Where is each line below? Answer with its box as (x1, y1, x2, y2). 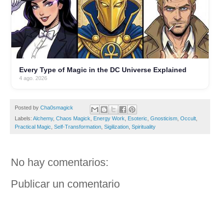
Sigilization (104, 123, 129, 130)
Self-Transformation (54, 123, 101, 130)
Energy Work (93, 115, 125, 121)
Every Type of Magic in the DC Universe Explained (19, 66, 187, 74)
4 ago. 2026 (19, 75, 47, 82)
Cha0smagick (40, 104, 73, 110)
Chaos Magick (56, 115, 90, 121)
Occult (180, 115, 196, 121)
